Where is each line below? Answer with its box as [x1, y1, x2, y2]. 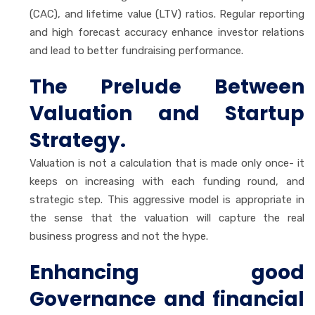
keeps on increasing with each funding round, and [30, 174, 304, 188]
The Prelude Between [30, 72, 304, 101]
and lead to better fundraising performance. [30, 44, 243, 57]
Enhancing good [30, 258, 304, 286]
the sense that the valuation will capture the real [30, 211, 304, 224]
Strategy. [30, 126, 126, 154]
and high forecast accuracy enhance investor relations [30, 25, 304, 39]
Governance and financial [30, 285, 304, 313]
